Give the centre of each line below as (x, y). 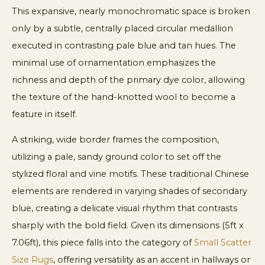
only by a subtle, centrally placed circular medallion (122, 28)
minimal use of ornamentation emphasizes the (114, 62)
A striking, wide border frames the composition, (115, 140)
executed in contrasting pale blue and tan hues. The (124, 45)
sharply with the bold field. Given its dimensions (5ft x (128, 226)
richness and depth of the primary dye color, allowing (128, 80)
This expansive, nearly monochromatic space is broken (131, 11)
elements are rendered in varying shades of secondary (130, 191)
